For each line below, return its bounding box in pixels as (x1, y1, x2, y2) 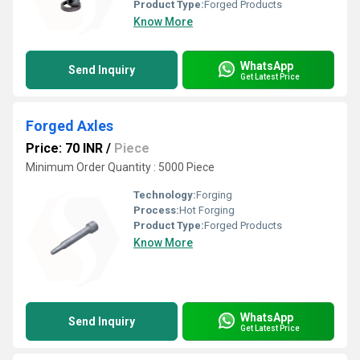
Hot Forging (179, 204, 235, 216)
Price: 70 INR (26, 141, 103, 156)
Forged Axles (26, 117, 113, 134)
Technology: (133, 189, 196, 201)
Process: (133, 204, 179, 216)
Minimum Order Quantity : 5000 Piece (26, 161, 215, 174)
